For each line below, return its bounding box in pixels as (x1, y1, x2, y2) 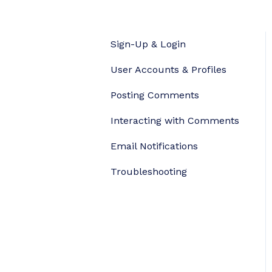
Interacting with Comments (110, 114, 239, 126)
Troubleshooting (110, 165, 187, 177)
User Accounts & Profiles (110, 63, 226, 75)
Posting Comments (110, 89, 199, 101)
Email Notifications (110, 140, 198, 152)
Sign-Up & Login (110, 38, 186, 50)
